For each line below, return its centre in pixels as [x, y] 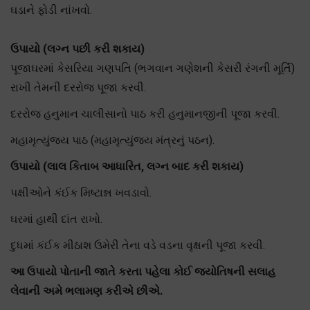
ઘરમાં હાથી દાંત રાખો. [56, 219]
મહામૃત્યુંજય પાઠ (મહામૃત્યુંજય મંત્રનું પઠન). [112, 140]
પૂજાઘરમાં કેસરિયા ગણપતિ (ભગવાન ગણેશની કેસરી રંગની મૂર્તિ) [153, 68]
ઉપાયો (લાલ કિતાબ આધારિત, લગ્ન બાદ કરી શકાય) [127, 166]
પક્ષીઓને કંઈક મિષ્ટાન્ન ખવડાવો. [81, 192]
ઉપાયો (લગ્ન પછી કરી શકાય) [77, 48]
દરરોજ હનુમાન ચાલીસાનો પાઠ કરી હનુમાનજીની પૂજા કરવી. [145, 113]
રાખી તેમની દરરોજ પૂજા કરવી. [78, 87]
